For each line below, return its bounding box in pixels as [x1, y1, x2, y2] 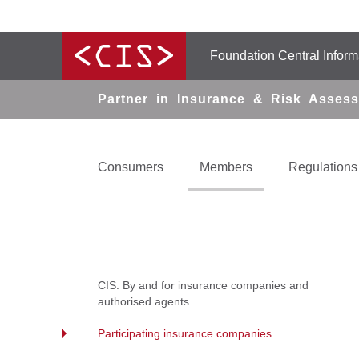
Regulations [288, 159, 357, 174]
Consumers [98, 159, 163, 174]
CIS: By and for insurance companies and [98, 279, 309, 292]
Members [200, 159, 252, 174]
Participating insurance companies [98, 327, 272, 340]
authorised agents [98, 295, 189, 308]
